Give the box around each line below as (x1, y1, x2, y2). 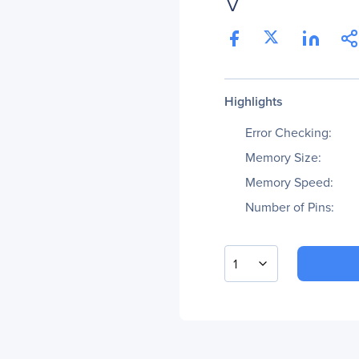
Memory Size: (245, 148, 321, 167)
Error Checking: (245, 123, 332, 142)
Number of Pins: (245, 198, 334, 216)
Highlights (224, 92, 283, 111)
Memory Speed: (245, 173, 333, 192)
